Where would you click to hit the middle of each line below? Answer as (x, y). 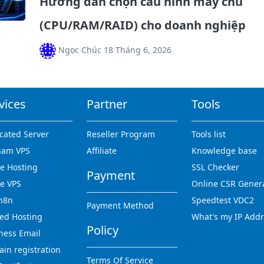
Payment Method (120, 206)
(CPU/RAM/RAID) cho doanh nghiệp (142, 25)
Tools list (209, 134)
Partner (107, 104)
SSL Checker (216, 167)
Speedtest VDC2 (223, 200)
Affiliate (101, 151)
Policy (102, 230)
